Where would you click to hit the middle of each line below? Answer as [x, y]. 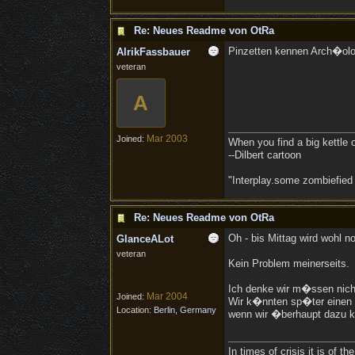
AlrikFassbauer [153, 52]
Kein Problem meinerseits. [288, 263]
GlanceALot [145, 239]
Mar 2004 [167, 296]
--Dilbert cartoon [264, 155]
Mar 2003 [167, 139]
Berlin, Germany [185, 310]
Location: [135, 310]
